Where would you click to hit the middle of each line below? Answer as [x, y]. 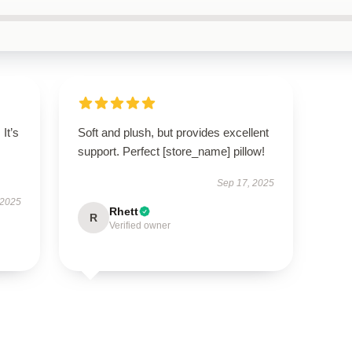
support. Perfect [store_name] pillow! [171, 151]
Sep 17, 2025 [246, 183]
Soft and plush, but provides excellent [173, 132]
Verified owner [139, 225]
